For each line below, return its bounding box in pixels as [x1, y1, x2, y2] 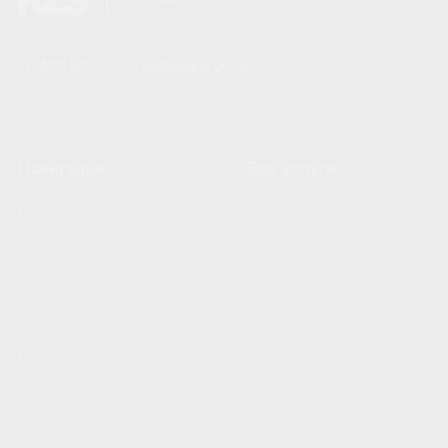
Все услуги [248, 160, 336, 180]
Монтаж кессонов [248, 352, 391, 372]
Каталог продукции [18, 240, 172, 260]
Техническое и [248, 240, 366, 260]
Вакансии [18, 312, 94, 332]
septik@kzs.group [142, 59, 250, 75]
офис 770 [18, 103, 81, 119]
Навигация [18, 160, 104, 180]
